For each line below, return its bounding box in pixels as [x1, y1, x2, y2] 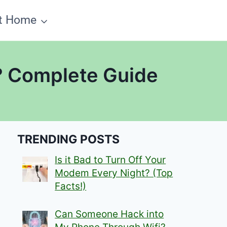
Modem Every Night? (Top [55, 167, 173, 179]
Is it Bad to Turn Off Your [55, 154, 166, 166]
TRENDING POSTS [17, 132, 120, 146]
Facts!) [55, 180, 87, 193]
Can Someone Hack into [55, 208, 164, 220]
